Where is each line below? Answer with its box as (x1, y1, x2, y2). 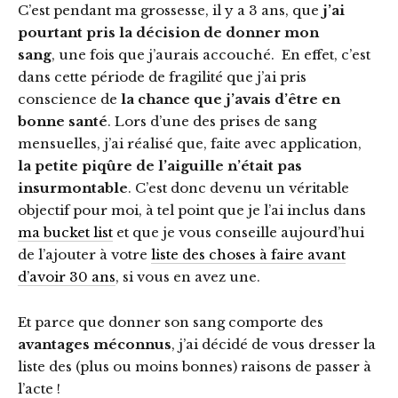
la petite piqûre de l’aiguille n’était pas (18, 157, 302, 175)
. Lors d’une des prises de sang (107, 113, 316, 131)
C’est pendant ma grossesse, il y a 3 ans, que (18, 2, 322, 20)
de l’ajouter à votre (18, 246, 151, 264)
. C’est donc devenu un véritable (128, 179, 349, 197)
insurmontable (18, 179, 128, 197)
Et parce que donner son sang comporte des (18, 314, 323, 331)
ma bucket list (18, 224, 113, 242)
